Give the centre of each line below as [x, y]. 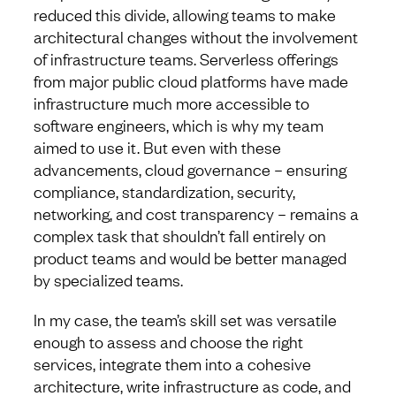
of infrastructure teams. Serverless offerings [186, 59]
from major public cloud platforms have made [191, 81]
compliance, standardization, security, [164, 191]
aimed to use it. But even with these [157, 147]
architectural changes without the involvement [196, 37]
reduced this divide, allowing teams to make [185, 15]
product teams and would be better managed [190, 258]
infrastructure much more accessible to [171, 103]
